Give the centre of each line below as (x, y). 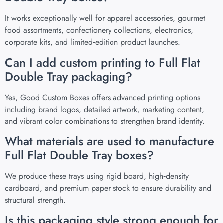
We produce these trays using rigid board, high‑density (97, 176)
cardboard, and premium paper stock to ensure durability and (108, 188)
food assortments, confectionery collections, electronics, (99, 30)
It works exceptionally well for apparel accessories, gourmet (105, 18)
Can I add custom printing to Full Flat (103, 62)
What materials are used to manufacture (110, 141)
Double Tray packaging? (69, 76)
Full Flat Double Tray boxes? (79, 155)
